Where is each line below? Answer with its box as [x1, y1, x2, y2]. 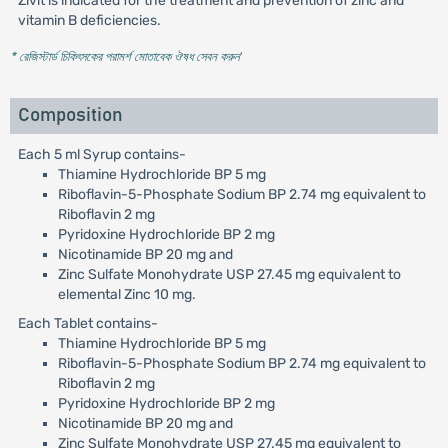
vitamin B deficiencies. [17, 12, 161, 29]
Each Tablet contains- [17, 315, 158, 332]
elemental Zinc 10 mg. [57, 286, 196, 303]
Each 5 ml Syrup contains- [17, 146, 189, 163]
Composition [17, 106, 123, 125]
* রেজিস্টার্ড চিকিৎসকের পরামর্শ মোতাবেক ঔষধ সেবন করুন [9, 49, 240, 64]
